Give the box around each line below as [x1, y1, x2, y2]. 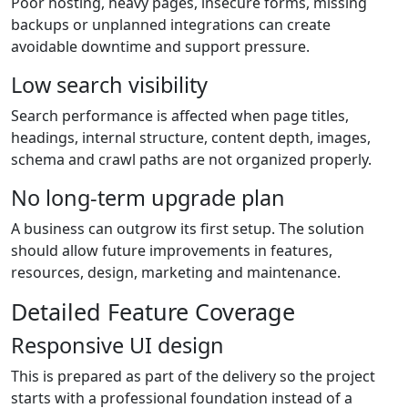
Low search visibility [11, 70, 208, 100]
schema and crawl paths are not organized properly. [11, 149, 372, 170]
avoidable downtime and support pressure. [11, 36, 310, 57]
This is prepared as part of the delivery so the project [11, 366, 375, 387]
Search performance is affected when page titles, [11, 106, 349, 127]
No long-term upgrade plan [11, 183, 285, 213]
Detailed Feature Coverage [11, 296, 295, 328]
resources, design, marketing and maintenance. [11, 262, 341, 283]
